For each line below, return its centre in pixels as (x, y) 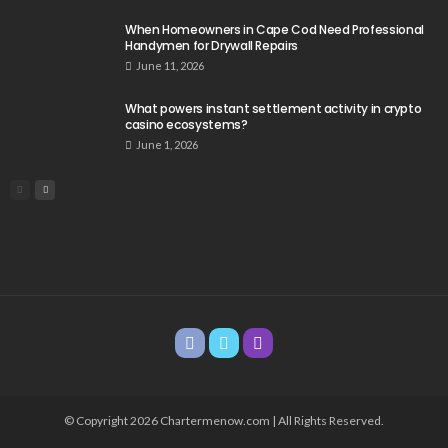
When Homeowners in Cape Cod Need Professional (274, 29)
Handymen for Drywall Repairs (211, 45)
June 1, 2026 (167, 144)
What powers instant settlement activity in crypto (273, 108)
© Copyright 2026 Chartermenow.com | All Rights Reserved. (224, 420)
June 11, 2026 (170, 65)
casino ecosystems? (186, 124)
